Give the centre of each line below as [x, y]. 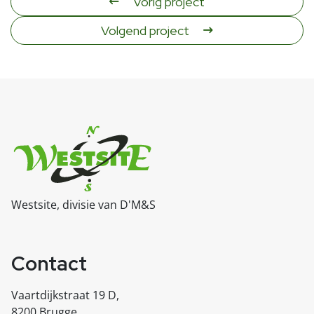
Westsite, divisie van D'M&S [83, 205]
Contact [49, 264]
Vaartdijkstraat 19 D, [65, 295]
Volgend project [145, 30]
